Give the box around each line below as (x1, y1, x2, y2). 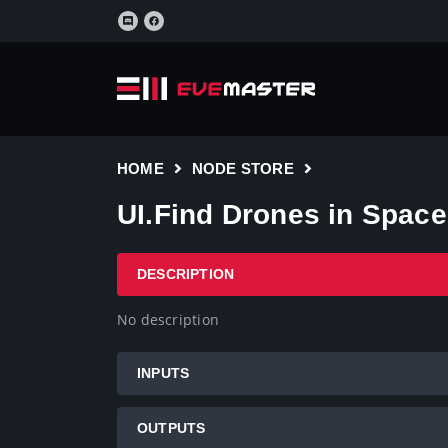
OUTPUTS (137, 420, 206, 436)
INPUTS (137, 365, 190, 381)
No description (117, 310, 219, 329)
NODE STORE (191, 160, 294, 177)
